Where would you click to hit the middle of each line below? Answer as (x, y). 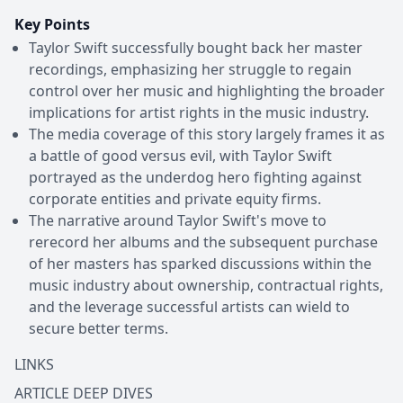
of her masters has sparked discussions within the (200, 263)
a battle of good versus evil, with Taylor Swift (180, 155)
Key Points (52, 24)
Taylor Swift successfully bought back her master (196, 47)
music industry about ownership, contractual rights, (206, 285)
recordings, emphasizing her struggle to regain (190, 69)
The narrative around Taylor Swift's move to (178, 220)
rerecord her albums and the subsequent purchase (203, 242)
